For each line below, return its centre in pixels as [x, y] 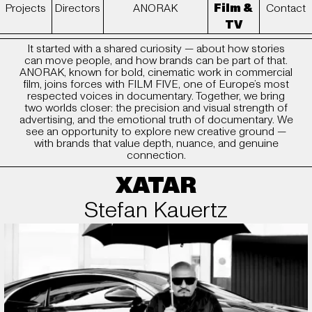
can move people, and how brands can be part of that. [156, 61]
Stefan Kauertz [156, 210]
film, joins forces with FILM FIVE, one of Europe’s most [156, 85]
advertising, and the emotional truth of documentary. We [156, 120]
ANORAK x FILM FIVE [156, 28]
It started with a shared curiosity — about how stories [156, 49]
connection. [156, 156]
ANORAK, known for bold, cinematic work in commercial [156, 73]
